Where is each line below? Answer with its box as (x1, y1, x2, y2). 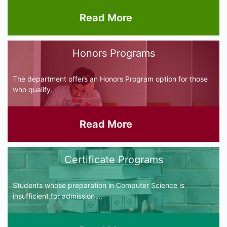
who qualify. (13, 85, 53, 94)
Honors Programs (72, 47, 155, 59)
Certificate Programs (64, 154, 163, 166)
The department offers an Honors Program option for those (13, 74, 208, 83)
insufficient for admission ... (13, 192, 103, 200)
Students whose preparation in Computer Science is (13, 181, 184, 190)
